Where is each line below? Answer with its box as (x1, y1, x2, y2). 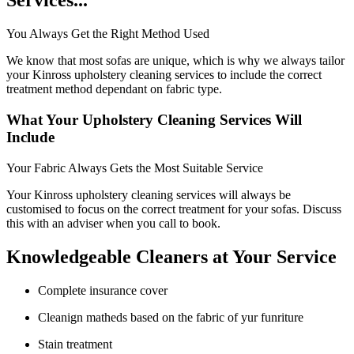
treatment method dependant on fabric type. (6, 82, 222, 96)
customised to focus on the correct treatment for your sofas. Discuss (6, 201, 341, 216)
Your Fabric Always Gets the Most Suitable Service (6, 160, 263, 175)
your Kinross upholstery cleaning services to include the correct (6, 68, 322, 82)
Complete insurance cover (38, 283, 168, 297)
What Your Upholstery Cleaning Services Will (6, 111, 302, 129)
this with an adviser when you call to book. (6, 216, 220, 230)
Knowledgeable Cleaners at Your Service (6, 246, 337, 267)
